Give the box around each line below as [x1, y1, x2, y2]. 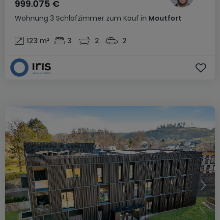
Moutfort [147, 13, 182, 23]
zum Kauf [106, 13, 139, 23]
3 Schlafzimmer [50, 13, 104, 23]
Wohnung [15, 13, 48, 23]
